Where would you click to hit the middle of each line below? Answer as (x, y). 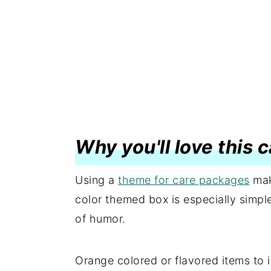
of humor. (100, 218)
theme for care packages (184, 180)
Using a (96, 180)
